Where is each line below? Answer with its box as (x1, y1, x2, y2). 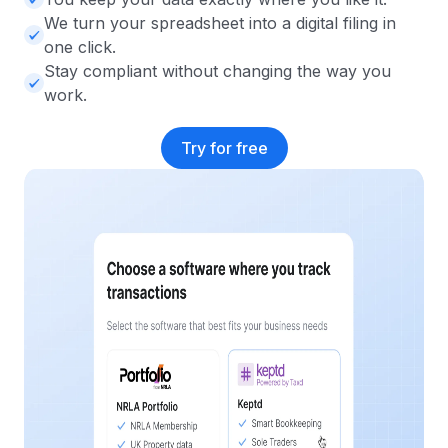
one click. (44, 37, 116, 58)
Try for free (180, 138, 268, 159)
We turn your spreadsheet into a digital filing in (44, 13, 396, 34)
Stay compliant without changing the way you (44, 61, 391, 82)
